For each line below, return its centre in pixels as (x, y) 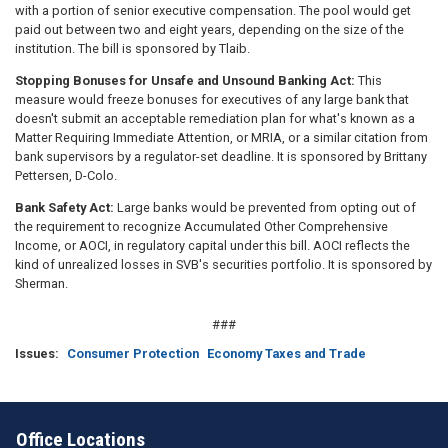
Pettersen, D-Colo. (66, 175)
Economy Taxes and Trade (286, 354)
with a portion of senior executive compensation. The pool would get (213, 10)
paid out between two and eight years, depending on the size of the (209, 29)
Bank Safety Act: (66, 207)
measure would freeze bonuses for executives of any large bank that (212, 99)
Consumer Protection (133, 354)
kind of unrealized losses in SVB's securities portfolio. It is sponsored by (223, 264)
